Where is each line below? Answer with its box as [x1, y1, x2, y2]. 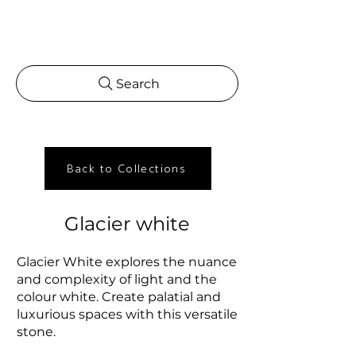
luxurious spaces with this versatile [17, 307, 238, 322]
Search [115, 75, 160, 91]
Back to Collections [66, 161, 187, 176]
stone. [17, 324, 56, 339]
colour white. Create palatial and [17, 289, 221, 304]
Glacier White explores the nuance [17, 254, 237, 269]
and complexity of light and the [17, 272, 217, 287]
